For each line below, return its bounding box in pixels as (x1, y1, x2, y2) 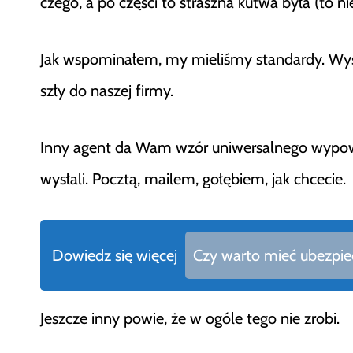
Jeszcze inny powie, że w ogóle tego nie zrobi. (40, 309, 344, 329)
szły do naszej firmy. (40, 81, 177, 101)
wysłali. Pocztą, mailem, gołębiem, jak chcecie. (40, 169, 346, 189)
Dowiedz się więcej (52, 246, 177, 266)
